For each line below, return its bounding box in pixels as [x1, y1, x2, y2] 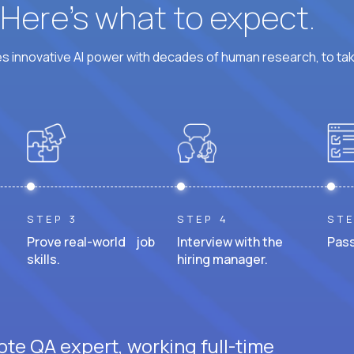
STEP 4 [177, 211, 229, 226]
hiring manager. [177, 250, 268, 268]
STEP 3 [27, 211, 78, 226]
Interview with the [177, 232, 283, 250]
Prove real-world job [27, 232, 155, 250]
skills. [27, 250, 60, 268]
